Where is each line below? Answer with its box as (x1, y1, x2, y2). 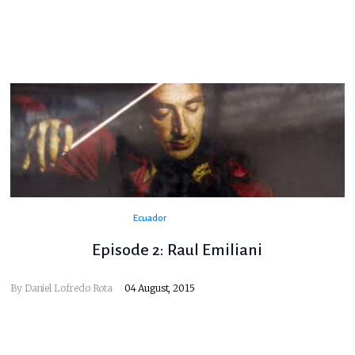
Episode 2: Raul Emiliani (92, 241, 263, 259)
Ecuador (133, 213, 166, 224)
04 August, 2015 (124, 282, 195, 295)
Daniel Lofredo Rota (24, 282, 113, 295)
